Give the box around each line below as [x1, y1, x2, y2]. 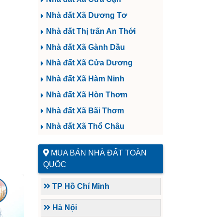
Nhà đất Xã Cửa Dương [46, 59, 133, 67]
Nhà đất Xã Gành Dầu [46, 43, 125, 51]
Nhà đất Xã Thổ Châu [46, 122, 124, 131]
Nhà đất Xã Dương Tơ [46, 11, 127, 20]
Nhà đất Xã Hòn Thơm [46, 90, 127, 99]
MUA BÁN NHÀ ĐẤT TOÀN [51, 149, 147, 157]
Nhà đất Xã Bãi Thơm [46, 106, 124, 115]
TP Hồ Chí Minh [50, 182, 109, 191]
